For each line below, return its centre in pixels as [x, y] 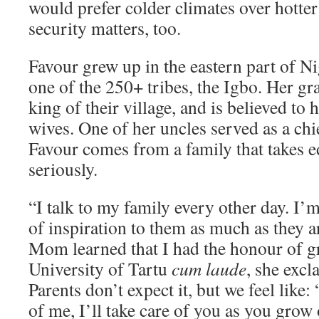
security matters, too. [105, 28]
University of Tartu [100, 268]
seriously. [63, 169]
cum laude [209, 268]
